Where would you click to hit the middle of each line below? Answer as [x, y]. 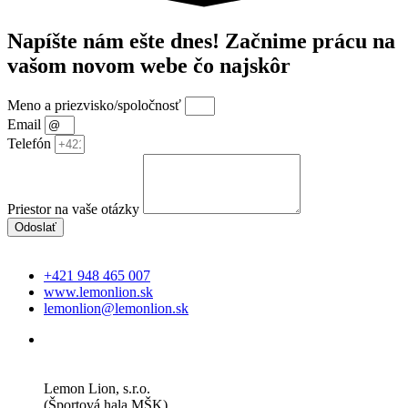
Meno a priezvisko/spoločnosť [96, 105]
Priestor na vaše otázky [75, 209]
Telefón [31, 143]
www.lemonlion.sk [98, 291]
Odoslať [36, 227]
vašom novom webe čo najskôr [149, 65]
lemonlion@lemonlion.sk [116, 308]
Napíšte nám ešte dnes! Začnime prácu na [201, 41]
